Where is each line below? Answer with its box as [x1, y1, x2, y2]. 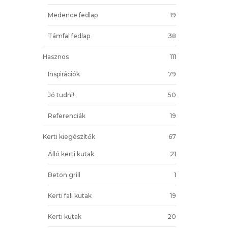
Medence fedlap [47, 11, 98, 19]
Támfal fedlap [47, 32, 90, 40]
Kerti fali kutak [47, 191, 92, 199]
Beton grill [47, 170, 80, 179]
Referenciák [47, 111, 85, 120]
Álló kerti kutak [47, 150, 94, 158]
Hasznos [42, 52, 69, 61]
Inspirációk [47, 70, 80, 78]
